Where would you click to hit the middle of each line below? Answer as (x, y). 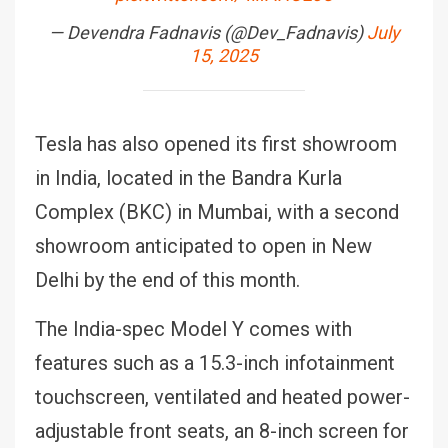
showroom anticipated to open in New (203, 245)
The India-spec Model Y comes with (193, 328)
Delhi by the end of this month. (167, 279)
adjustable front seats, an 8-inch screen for (222, 430)
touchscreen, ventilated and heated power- (222, 396)
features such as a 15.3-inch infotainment (215, 362)
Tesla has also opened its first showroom (216, 143)
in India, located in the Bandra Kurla (188, 177)
